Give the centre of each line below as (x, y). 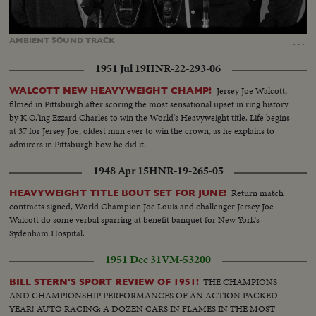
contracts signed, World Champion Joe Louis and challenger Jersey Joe (142, 207)
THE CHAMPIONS (241, 282)
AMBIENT (31, 40)
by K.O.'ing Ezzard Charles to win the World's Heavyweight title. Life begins (150, 118)
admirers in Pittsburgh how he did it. (78, 145)
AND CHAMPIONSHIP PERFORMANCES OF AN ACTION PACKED (93, 296)
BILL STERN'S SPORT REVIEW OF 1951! (104, 282)
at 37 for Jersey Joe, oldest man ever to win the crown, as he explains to (142, 131)
